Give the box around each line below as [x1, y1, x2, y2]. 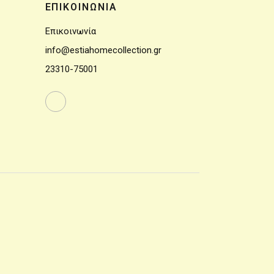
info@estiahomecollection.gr [45, 45, 161, 56]
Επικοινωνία [45, 26, 96, 37]
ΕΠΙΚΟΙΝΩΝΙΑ [45, 1, 117, 13]
